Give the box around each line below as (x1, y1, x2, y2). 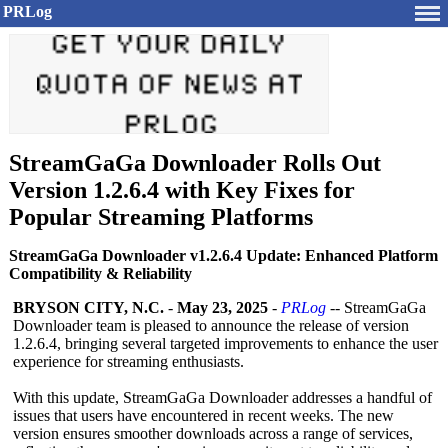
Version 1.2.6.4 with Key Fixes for (9, 177, 355, 203)
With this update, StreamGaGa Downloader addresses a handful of (13, 389, 432, 406)
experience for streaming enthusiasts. (13, 353, 244, 370)
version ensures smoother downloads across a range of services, (13, 425, 413, 442)
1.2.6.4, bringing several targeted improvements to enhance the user (13, 335, 438, 352)
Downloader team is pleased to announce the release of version (13, 317, 409, 334)
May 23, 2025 (177, 299, 268, 316)
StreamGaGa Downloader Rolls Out (9, 150, 381, 176)
